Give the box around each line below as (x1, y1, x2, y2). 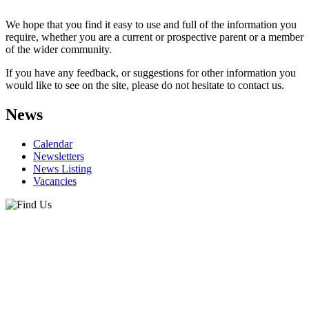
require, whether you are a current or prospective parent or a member (6, 30, 303, 43)
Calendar (33, 137, 72, 150)
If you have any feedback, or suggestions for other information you (6, 66, 296, 79)
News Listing (33, 162, 92, 175)
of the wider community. (6, 43, 112, 55)
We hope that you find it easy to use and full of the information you (6, 18, 297, 30)
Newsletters (33, 150, 84, 162)
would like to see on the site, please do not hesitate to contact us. (6, 79, 284, 91)
